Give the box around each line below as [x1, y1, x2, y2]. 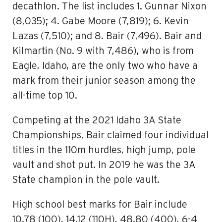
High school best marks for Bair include [12, 200, 187, 210]
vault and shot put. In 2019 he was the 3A [12, 160, 196, 170]
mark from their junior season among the [12, 76, 196, 86]
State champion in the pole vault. [12, 175, 160, 185]
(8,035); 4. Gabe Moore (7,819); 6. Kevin [12, 16, 189, 26]
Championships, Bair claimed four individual [12, 130, 209, 140]
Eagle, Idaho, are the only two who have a [12, 61, 198, 71]
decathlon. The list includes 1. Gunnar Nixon [12, 1, 207, 11]
